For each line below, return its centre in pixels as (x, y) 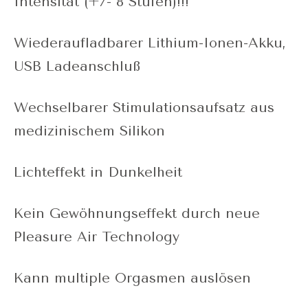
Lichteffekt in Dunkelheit (98, 172)
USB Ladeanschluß (77, 66)
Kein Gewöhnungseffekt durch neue (137, 213)
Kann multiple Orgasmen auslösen (132, 278)
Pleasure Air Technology (97, 236)
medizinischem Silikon (89, 131)
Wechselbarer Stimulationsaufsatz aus (144, 107)
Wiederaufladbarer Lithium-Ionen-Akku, (150, 43)
